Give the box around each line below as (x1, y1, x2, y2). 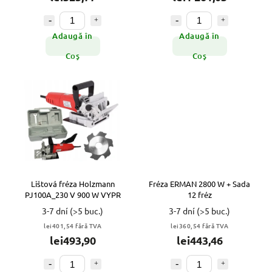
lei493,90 (49, 233, 96, 248)
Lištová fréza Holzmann (30, 178, 115, 189)
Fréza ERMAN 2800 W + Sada (149, 178, 250, 189)
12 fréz (187, 189, 212, 200)
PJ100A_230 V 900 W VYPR (24, 189, 121, 200)
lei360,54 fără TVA (171, 221, 228, 231)
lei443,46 (176, 233, 223, 248)
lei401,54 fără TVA (44, 221, 101, 231)
